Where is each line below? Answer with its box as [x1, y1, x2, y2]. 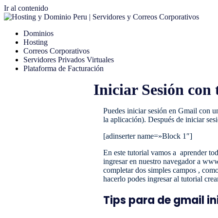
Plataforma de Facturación [23, 64, 104, 73]
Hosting [23, 38, 48, 46]
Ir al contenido [4, 4, 48, 12]
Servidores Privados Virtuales [23, 55, 114, 64]
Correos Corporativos [23, 47, 90, 55]
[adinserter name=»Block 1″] [103, 132, 192, 140]
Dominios [23, 29, 54, 37]
